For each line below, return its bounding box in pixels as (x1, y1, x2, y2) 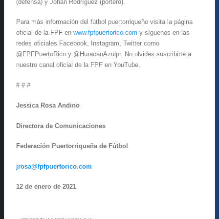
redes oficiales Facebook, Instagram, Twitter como (16, 40, 159, 47)
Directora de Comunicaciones (16, 122, 106, 130)
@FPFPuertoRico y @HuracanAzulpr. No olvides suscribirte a (16, 50, 191, 58)
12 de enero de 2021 (16, 183, 76, 191)
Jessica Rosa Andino (16, 102, 80, 109)
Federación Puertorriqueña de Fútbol (16, 142, 128, 150)
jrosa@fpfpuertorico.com (16, 162, 92, 170)
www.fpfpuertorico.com (73, 29, 137, 37)
